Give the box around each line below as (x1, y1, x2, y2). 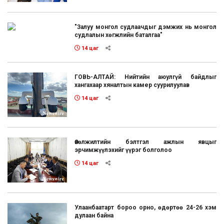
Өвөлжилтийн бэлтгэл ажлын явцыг (74, 138, 216, 146)
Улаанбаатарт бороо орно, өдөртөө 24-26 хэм (74, 203, 216, 211)
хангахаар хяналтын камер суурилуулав (74, 81, 190, 88)
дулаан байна (74, 211, 114, 219)
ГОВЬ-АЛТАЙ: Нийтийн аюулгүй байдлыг (74, 73, 216, 80)
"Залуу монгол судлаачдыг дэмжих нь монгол (74, 23, 216, 30)
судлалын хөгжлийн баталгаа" (74, 31, 163, 38)
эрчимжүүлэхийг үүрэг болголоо (74, 146, 172, 154)
